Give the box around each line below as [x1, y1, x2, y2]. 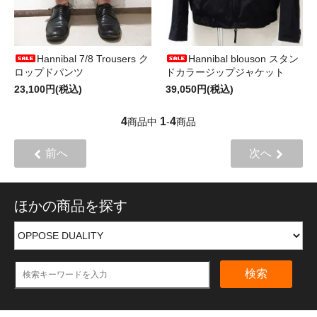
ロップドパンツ [14, 66, 83, 78]
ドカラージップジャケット [166, 66, 284, 78]
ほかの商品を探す [14, 197, 127, 214]
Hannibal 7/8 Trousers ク [37, 52, 149, 64]
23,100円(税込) [14, 83, 82, 95]
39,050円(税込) [166, 83, 234, 95]
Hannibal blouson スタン [188, 52, 299, 64]
